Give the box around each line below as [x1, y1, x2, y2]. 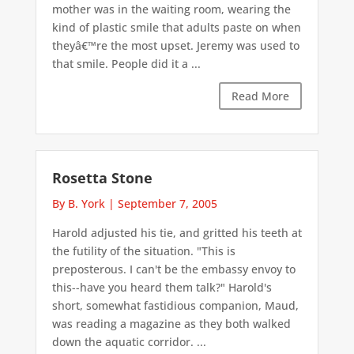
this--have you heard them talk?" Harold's [51, 280, 272, 296]
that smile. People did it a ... [51, 55, 201, 71]
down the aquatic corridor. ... [51, 334, 206, 350]
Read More [232, 88, 290, 104]
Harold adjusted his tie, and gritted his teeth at [51, 225, 302, 241]
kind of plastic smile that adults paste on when [51, 19, 301, 35]
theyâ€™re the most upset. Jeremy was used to [51, 37, 299, 53]
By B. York [51, 196, 105, 212]
